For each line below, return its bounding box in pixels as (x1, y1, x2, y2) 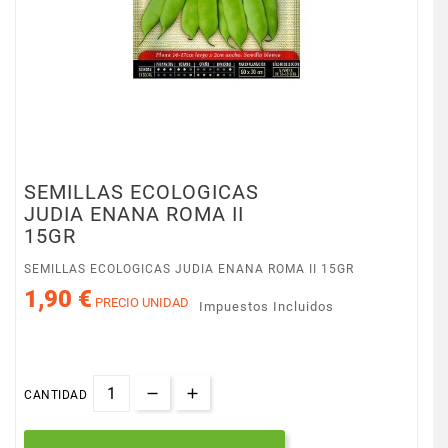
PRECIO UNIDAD (92, 294, 190, 310)
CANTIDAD (24, 387, 88, 402)
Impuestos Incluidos (199, 298, 335, 314)
